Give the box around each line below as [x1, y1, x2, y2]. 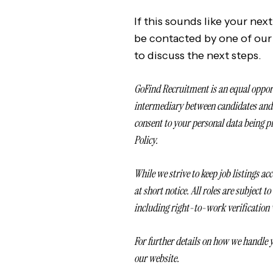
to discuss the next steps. [134, 49, 261, 62]
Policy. [134, 133, 160, 147]
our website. [134, 251, 179, 266]
